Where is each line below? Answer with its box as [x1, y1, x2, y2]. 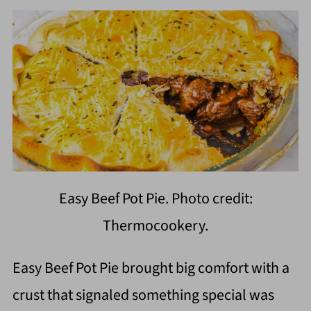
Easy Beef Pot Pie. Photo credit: [58, 187, 253, 210]
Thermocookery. [103, 214, 208, 237]
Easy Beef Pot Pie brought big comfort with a [12, 256, 289, 279]
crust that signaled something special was [12, 283, 274, 306]
